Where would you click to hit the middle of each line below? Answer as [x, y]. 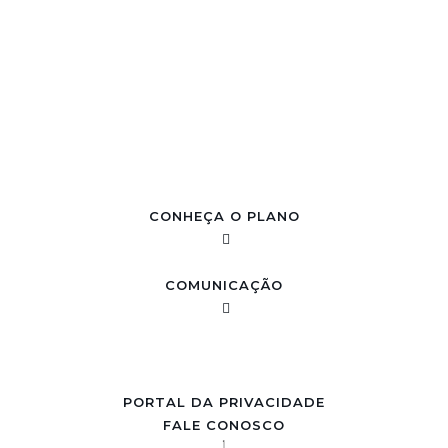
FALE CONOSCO [224, 425]
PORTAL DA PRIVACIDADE [224, 402]
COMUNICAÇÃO [224, 285]
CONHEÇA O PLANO [224, 216]
